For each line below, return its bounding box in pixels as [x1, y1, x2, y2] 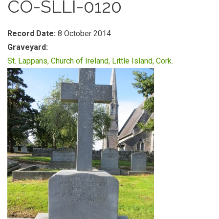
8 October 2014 [58, 29, 111, 38]
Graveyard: [7, 43, 50, 52]
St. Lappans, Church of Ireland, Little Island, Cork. [7, 56, 173, 66]
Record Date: [7, 29, 58, 38]
